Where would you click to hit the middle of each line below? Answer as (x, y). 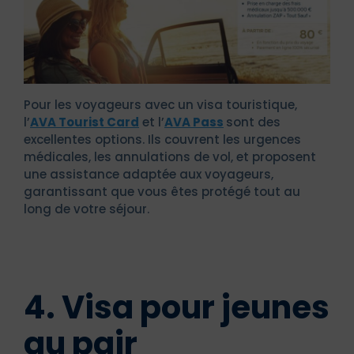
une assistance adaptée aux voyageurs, (149, 174)
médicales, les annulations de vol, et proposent (170, 156)
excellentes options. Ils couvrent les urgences (162, 139)
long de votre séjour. (87, 209)
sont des (253, 122)
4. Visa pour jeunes (177, 307)
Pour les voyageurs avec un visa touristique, (160, 104)
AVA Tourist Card (85, 122)
